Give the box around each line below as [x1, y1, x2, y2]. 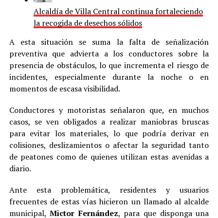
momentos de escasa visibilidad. [9, 83, 120, 94]
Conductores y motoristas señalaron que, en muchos [9, 105, 209, 115]
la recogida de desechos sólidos [33, 18, 142, 28]
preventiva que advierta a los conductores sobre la [9, 48, 209, 59]
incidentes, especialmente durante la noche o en [9, 72, 209, 82]
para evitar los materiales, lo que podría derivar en [9, 128, 209, 139]
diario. [9, 163, 31, 174]
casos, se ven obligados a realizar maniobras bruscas [9, 116, 209, 127]
